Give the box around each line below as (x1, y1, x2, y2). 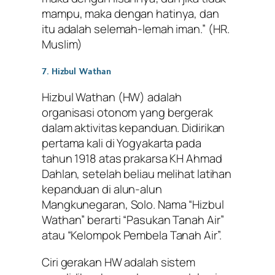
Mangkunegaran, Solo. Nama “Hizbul (42, 196, 224, 213)
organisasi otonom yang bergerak (42, 104, 213, 121)
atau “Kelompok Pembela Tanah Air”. (42, 227, 222, 244)
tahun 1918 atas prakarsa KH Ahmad (42, 150, 222, 167)
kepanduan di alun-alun (42, 181, 162, 198)
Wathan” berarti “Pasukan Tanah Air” (42, 212, 224, 228)
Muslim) (42, 36, 83, 52)
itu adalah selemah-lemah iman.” (42, 20, 206, 37)
